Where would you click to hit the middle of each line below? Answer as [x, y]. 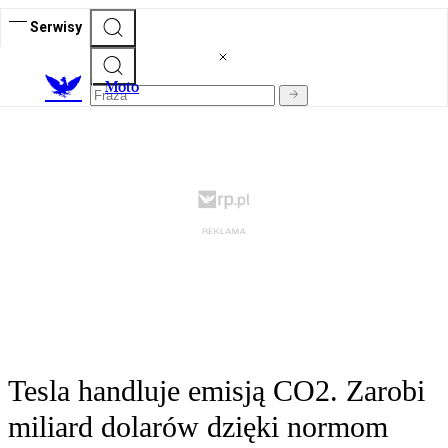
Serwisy [56, 26]
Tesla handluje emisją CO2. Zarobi [216, 391]
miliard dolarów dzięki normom [198, 427]
